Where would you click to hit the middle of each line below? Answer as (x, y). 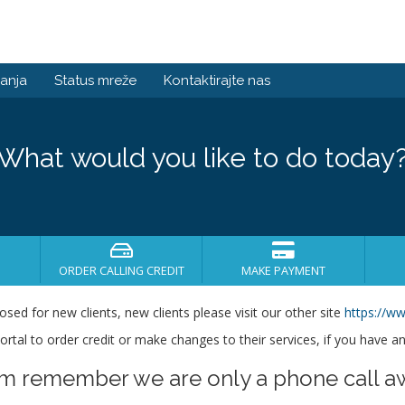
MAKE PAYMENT (283, 271)
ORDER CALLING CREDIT (121, 271)
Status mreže (95, 80)
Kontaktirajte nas (217, 80)
